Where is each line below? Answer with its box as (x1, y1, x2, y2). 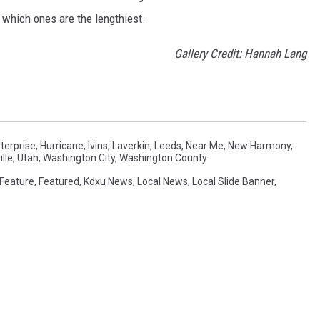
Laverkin (112, 139, 150, 151)
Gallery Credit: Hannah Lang (174, 46, 306, 61)
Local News (137, 175, 188, 187)
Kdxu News (84, 175, 133, 187)
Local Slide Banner (192, 175, 274, 187)
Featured (39, 175, 79, 187)
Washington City (43, 151, 115, 164)
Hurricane (40, 139, 84, 151)
